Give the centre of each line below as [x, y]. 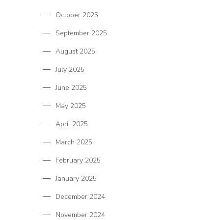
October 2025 [77, 15]
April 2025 [72, 124]
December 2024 [80, 197]
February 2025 [78, 161]
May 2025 [71, 106]
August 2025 [75, 52]
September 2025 [81, 33]
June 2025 [71, 88]
